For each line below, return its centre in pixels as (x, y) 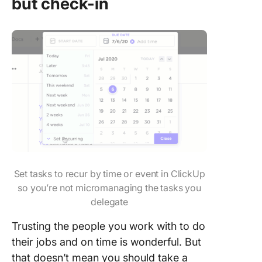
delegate (109, 202)
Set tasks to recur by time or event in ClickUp (109, 174)
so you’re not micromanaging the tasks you (110, 188)
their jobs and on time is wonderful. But (106, 242)
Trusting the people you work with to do (108, 226)
